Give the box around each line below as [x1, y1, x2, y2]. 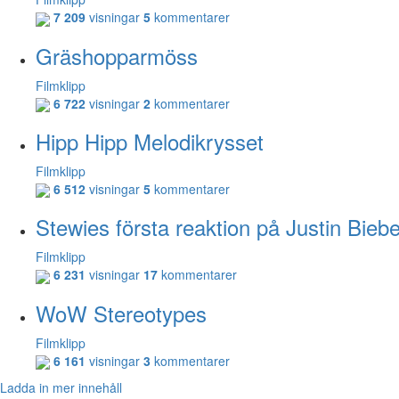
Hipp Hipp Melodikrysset [36, 125, 264, 157]
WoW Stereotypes [36, 297, 207, 329]
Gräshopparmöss [36, 39, 198, 71]
